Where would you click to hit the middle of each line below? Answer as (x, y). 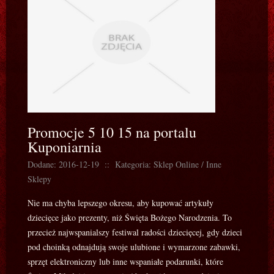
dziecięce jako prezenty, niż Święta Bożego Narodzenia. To (130, 217)
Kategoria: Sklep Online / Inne (168, 164)
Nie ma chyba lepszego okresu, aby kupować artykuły (120, 203)
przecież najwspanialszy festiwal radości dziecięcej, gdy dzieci (135, 232)
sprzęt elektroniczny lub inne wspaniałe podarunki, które (125, 261)
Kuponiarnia (65, 147)
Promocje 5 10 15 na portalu (112, 132)
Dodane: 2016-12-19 (63, 164)
